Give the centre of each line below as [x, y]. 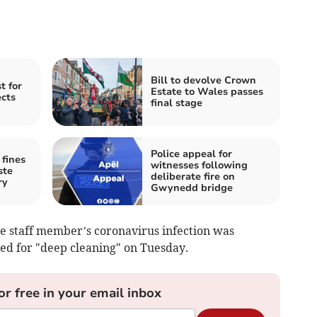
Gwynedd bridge [192, 188]
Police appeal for [191, 154]
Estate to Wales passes [207, 91]
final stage [177, 103]
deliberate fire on [193, 176]
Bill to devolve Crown [203, 80]
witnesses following [199, 165]
